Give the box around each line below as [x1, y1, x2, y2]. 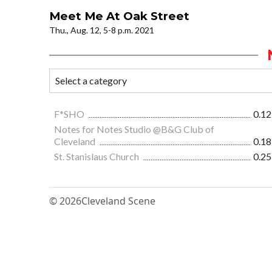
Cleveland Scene [81, 194, 155, 208]
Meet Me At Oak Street [49, 9, 189, 24]
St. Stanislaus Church [54, 151, 141, 163]
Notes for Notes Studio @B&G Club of [54, 123, 214, 135]
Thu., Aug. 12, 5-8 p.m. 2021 [49, 25, 154, 36]
